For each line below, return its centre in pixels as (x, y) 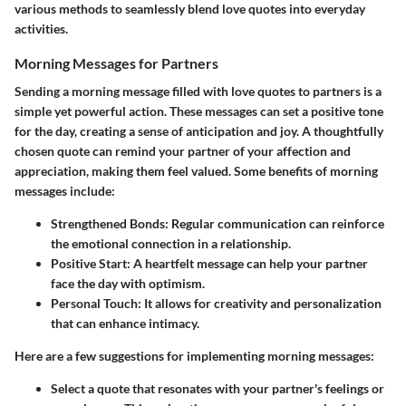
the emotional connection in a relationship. (171, 244)
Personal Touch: (96, 304)
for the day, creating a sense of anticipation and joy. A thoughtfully (199, 131)
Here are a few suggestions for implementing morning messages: (194, 356)
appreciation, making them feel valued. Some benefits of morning (196, 171)
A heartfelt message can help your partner (249, 264)
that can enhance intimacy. (125, 324)
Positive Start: (91, 264)
